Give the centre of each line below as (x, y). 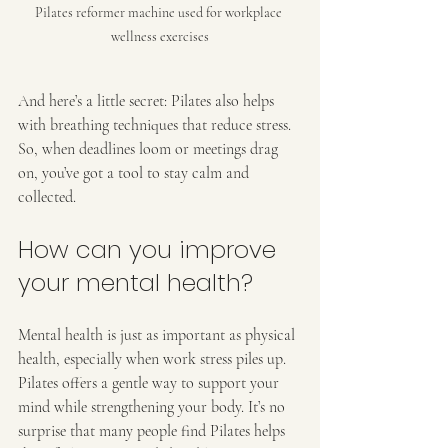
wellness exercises (160, 36)
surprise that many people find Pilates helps (153, 430)
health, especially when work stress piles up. (154, 358)
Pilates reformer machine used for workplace (160, 12)
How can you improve (150, 249)
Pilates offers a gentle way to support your (150, 382)
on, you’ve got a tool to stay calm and (135, 172)
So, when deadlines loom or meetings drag (150, 148)
